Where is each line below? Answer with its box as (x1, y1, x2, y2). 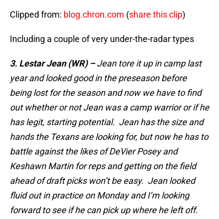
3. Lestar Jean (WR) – (10, 58, 95, 69)
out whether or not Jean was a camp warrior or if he (10, 102, 209, 113)
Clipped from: (10, 9, 64, 20)
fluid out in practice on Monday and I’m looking (10, 190, 189, 201)
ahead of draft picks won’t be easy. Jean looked (10, 175, 195, 186)
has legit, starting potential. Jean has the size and (10, 117, 203, 128)
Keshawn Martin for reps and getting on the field (10, 161, 196, 172)
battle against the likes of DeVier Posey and (10, 146, 177, 157)
